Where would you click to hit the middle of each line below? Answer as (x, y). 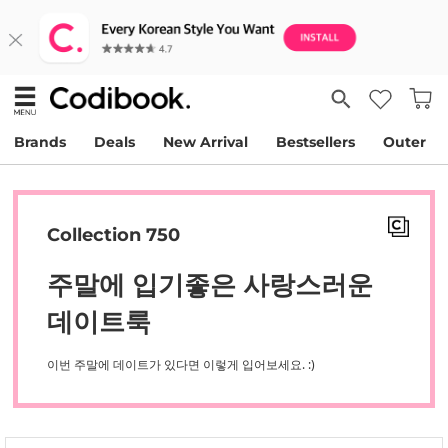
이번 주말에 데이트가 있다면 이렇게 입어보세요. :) (181, 364)
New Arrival (205, 142)
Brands (40, 142)
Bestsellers (315, 142)
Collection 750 (113, 235)
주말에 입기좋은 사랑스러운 (210, 284)
